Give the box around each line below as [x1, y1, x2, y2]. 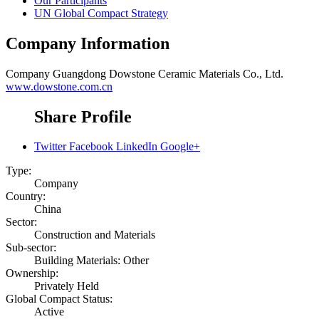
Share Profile [34, 107, 132, 126]
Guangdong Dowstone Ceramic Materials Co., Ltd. [53, 67, 283, 80]
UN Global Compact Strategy [34, 6, 168, 19]
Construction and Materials [34, 229, 155, 241]
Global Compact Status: [6, 293, 113, 305]
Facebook [69, 140, 113, 153]
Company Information [6, 33, 169, 53]
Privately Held [34, 280, 99, 293]
